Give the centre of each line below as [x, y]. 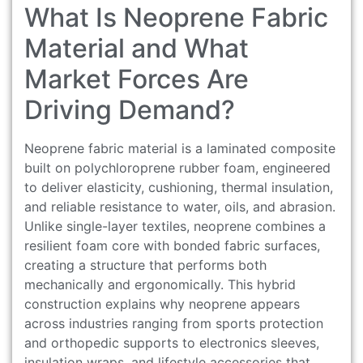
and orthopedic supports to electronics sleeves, [172, 342]
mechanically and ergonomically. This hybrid [160, 284]
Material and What [137, 48]
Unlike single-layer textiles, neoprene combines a [175, 226]
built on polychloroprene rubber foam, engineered [177, 167]
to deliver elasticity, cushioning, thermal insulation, [179, 187]
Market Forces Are [137, 79]
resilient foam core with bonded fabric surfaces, [172, 245]
